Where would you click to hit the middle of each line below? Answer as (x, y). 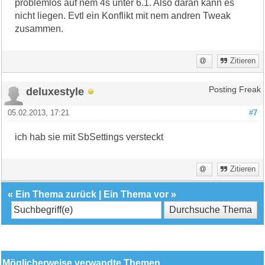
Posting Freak (235, 89)
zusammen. (39, 28)
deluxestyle (55, 91)
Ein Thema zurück (56, 194)
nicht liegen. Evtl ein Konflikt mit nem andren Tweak (123, 15)
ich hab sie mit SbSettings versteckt (89, 137)
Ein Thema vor (136, 194)
